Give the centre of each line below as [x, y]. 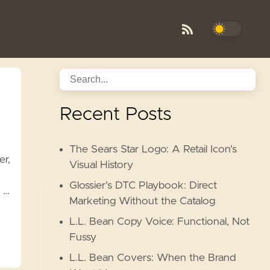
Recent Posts [116, 115]
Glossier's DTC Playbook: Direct [143, 186]
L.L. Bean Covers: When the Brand [153, 258]
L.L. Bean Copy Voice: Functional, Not [160, 222]
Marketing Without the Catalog [143, 201]
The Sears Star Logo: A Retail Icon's [153, 149]
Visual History [102, 165]
